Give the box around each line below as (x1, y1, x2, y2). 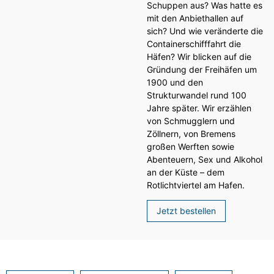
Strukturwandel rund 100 (147, 90, 246, 101)
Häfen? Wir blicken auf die (147, 51, 251, 62)
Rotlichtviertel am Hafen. (147, 180, 245, 191)
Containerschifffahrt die (147, 39, 241, 50)
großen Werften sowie (147, 141, 234, 152)
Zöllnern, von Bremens (147, 128, 235, 139)
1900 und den (147, 77, 203, 88)
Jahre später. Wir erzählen (147, 103, 251, 114)
